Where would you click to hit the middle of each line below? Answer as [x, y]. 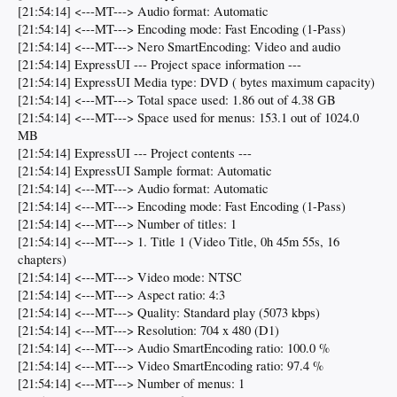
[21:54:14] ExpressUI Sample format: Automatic [145, 171]
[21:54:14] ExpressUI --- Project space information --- [160, 65]
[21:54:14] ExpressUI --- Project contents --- [135, 153]
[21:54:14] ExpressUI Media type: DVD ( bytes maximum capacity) [196, 82]
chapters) [42, 260]
